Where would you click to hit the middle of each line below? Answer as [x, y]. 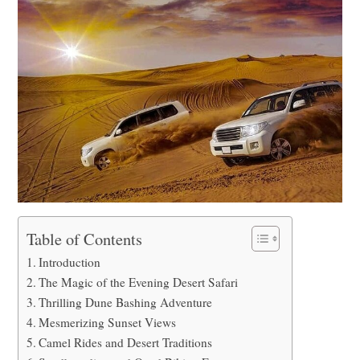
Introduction [70, 262]
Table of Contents [85, 238]
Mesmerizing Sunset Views [108, 322]
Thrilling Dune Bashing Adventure [126, 302]
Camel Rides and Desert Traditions [126, 342]
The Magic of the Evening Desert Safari [139, 282]
